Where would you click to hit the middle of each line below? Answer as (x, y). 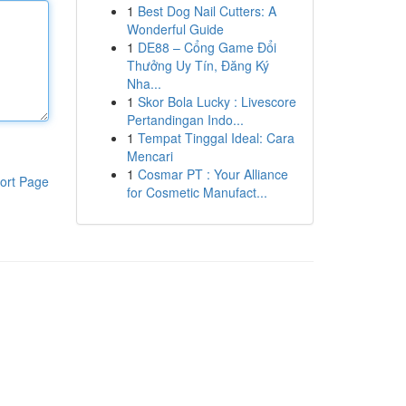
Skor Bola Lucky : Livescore (217, 101)
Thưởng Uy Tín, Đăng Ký (198, 65)
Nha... (144, 83)
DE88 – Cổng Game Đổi (207, 47)
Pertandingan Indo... (185, 120)
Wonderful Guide (175, 29)
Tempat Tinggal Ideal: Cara (216, 138)
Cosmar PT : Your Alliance (213, 174)
